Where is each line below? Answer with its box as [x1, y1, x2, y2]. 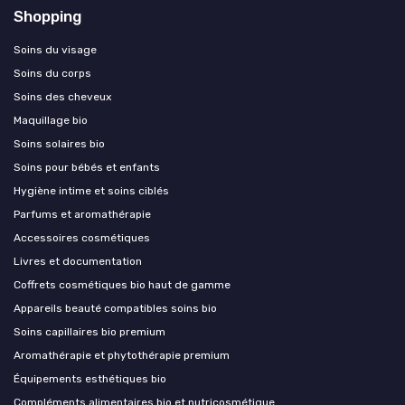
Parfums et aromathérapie [14, 208, 151, 221]
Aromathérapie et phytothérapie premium [14, 349, 230, 362]
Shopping [14, 7, 81, 25]
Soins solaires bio [14, 137, 105, 150]
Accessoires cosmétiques [14, 231, 150, 244]
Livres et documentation [14, 255, 142, 268]
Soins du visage [14, 43, 97, 56]
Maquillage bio [14, 114, 88, 127]
